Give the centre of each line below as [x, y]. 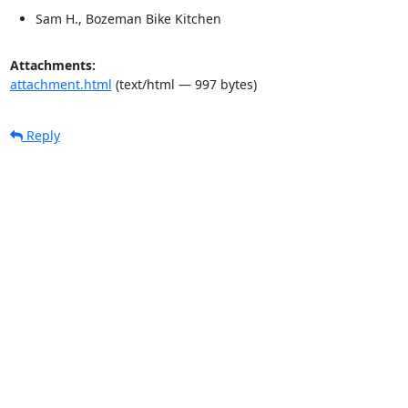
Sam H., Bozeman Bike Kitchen [128, 18]
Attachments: [52, 65]
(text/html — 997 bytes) [184, 84]
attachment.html [61, 84]
